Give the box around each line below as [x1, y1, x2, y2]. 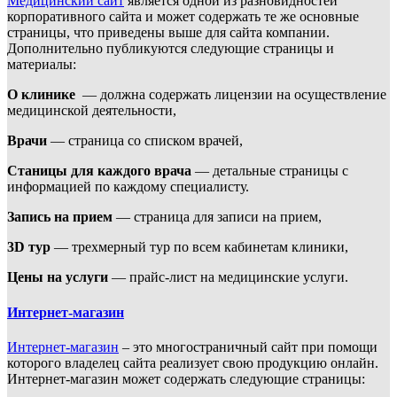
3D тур [7, 239, 51, 255]
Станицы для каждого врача [7, 163, 191, 179]
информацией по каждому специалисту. [7, 179, 249, 195]
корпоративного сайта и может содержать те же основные [7, 9, 359, 25]
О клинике [7, 87, 75, 103]
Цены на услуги [7, 269, 108, 285]
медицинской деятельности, [7, 103, 176, 119]
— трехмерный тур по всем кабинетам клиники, [51, 239, 348, 255]
